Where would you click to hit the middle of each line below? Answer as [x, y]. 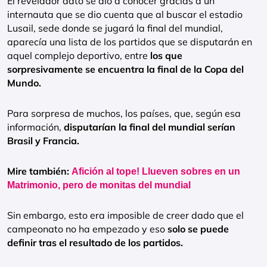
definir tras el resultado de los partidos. [95, 243]
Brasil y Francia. [43, 141]
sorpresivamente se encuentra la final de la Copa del [125, 69]
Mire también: [39, 171]
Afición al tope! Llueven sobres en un [156, 171]
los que [166, 55]
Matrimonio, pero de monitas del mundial [99, 185]
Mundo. [24, 83]
